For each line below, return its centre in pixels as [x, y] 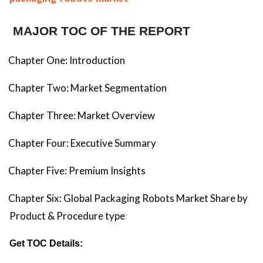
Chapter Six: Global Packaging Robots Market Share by [128, 198]
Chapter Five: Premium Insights [77, 171]
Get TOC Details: [46, 244]
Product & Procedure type [67, 216]
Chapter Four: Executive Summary [82, 143]
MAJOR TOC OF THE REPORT [102, 31]
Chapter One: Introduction [67, 60]
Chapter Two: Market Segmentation [87, 88]
